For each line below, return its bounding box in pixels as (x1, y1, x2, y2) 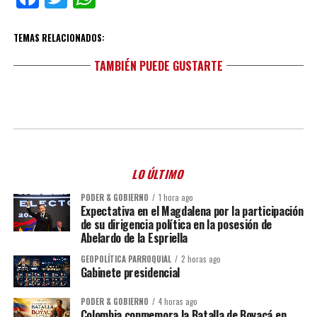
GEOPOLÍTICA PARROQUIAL (80, 253, 171, 265)
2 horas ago (180, 253, 221, 265)
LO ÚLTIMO (130, 166, 187, 183)
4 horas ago (158, 296, 197, 307)
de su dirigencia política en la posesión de (80, 216, 272, 233)
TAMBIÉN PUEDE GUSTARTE (93, 57, 223, 74)
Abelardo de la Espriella (80, 229, 188, 246)
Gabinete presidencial (80, 264, 180, 281)
